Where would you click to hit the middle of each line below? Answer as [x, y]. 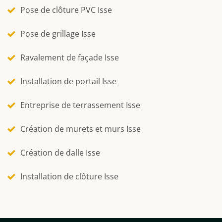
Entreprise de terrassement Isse [80, 105]
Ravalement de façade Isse [70, 57]
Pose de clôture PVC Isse [66, 10]
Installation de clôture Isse [69, 176]
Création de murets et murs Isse [81, 129]
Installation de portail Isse [68, 81]
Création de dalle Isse [60, 152]
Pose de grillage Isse [58, 33]
